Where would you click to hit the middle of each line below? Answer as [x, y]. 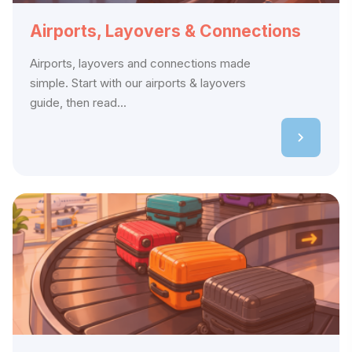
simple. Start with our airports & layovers [138, 83]
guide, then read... [78, 103]
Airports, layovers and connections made [140, 64]
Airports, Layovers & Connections [165, 31]
